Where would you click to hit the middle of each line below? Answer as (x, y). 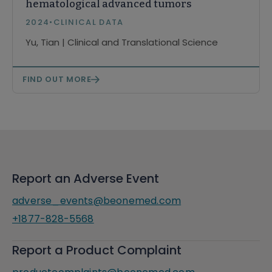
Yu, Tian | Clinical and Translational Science (122, 42)
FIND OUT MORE (57, 79)
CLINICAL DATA (88, 22)
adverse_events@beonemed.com (97, 201)
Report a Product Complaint (97, 250)
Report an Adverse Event (86, 178)
